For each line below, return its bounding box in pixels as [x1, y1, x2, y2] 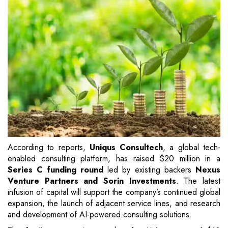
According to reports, [8, 141, 90, 154]
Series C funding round [8, 164, 103, 176]
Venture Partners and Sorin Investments [8, 175, 176, 187]
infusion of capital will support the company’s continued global [8, 186, 220, 198]
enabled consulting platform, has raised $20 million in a [8, 153, 220, 165]
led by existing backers [103, 164, 195, 176]
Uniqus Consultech [89, 141, 163, 154]
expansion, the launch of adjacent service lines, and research [8, 197, 220, 210]
